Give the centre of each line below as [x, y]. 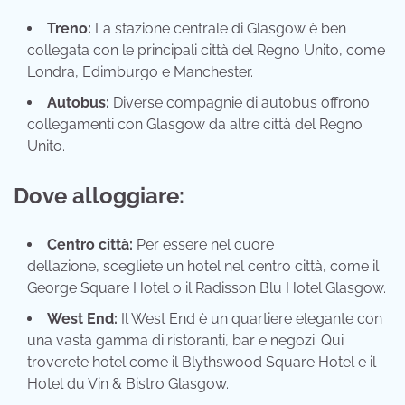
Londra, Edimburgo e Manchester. [140, 71]
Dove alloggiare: [99, 195]
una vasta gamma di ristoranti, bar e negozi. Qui [185, 341]
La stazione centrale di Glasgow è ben [219, 28]
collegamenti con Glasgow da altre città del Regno [195, 124]
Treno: [69, 28]
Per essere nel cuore [203, 245]
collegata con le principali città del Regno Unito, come [206, 50]
